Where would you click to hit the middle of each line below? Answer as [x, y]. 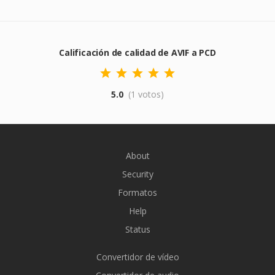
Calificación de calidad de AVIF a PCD [137, 52]
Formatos [137, 192]
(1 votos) [146, 94]
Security [137, 174]
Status [137, 229]
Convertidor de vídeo [137, 257]
